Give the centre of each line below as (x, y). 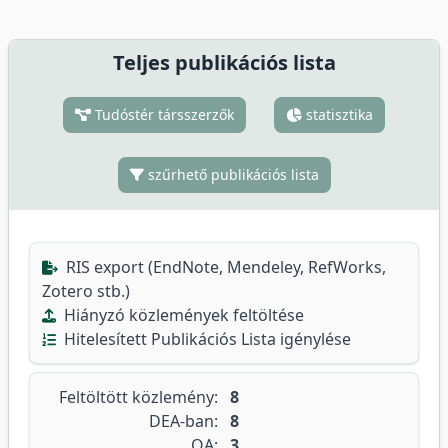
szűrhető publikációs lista (231, 174)
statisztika (337, 114)
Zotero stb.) (86, 291)
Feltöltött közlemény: (138, 397)
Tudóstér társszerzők (162, 114)
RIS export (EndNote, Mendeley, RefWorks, (224, 267)
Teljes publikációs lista (224, 62)
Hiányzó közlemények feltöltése (182, 315)
